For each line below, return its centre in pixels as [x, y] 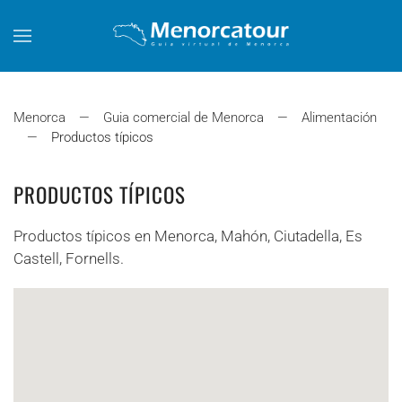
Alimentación [339, 118]
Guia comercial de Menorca [184, 118]
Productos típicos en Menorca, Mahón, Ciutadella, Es [188, 236]
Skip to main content [108, 51]
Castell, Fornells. [69, 258]
